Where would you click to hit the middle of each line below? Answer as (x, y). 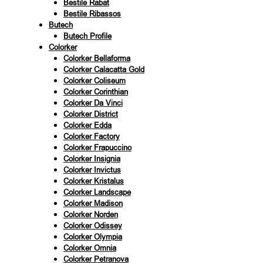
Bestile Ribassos (92, 14)
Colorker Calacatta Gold (104, 69)
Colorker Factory (91, 136)
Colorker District (90, 114)
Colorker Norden (90, 214)
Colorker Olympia (92, 237)
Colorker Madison (93, 203)
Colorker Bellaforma (97, 58)
